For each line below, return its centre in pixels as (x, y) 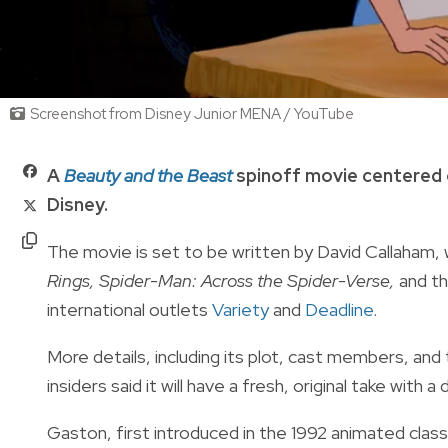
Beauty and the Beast (150, 175)
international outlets (129, 309)
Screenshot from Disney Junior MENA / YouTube (192, 113)
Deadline (339, 309)
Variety (240, 309)
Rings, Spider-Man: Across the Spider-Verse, (221, 280)
